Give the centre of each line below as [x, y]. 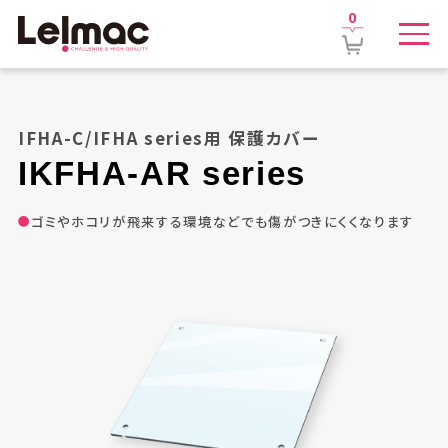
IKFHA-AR [109, 173]
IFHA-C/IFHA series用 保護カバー [168, 137]
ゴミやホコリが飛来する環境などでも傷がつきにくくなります [222, 221]
